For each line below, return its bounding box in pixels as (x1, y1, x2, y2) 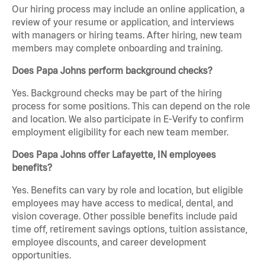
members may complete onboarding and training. (12, 43, 222, 54)
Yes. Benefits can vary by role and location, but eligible (12, 185, 243, 196)
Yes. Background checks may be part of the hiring (12, 88, 222, 99)
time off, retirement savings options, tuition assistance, (12, 224, 247, 235)
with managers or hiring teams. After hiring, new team (12, 30, 242, 41)
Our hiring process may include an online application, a (12, 4, 245, 15)
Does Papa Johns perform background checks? (12, 65, 212, 76)
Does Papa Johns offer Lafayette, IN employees (12, 149, 216, 160)
